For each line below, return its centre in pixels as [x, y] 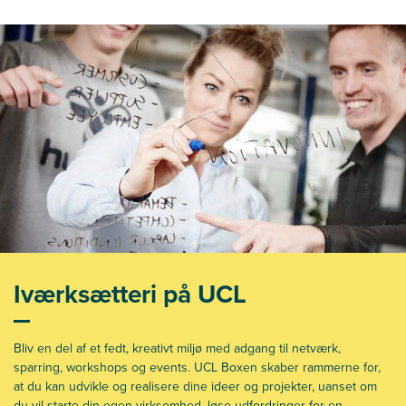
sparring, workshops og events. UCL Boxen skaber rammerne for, [197, 367]
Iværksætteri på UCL [130, 294]
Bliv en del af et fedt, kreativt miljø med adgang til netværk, [177, 348]
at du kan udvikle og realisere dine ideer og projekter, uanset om [195, 386]
